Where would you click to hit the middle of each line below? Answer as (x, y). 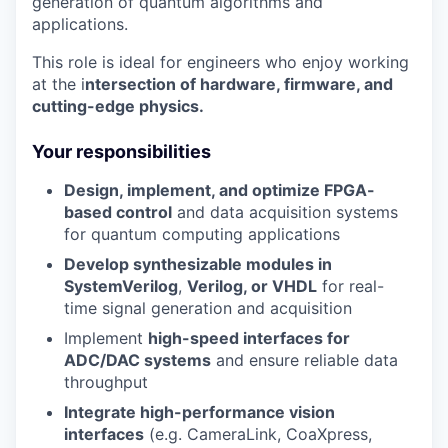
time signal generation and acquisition (208, 307)
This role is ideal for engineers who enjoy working (220, 61)
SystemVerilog (121, 285)
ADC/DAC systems (137, 359)
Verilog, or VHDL (252, 285)
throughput (106, 381)
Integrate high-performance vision (199, 411)
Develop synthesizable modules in (198, 263)
